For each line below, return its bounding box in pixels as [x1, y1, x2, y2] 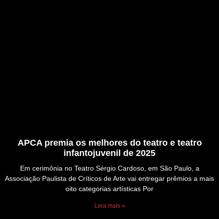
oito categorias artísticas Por [66, 185, 153, 193]
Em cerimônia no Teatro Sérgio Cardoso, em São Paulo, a [20, 164, 199, 173]
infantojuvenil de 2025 [64, 148, 155, 158]
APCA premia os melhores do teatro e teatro [17, 138, 202, 148]
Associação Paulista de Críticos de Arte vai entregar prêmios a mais [5, 175, 214, 183]
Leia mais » [94, 202, 125, 210]
